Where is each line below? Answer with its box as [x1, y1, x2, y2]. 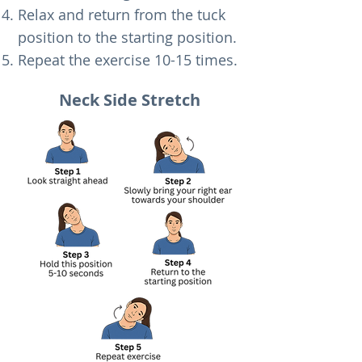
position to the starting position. [18, 27, 237, 47]
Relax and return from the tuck [18, 5, 225, 24]
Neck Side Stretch [58, 89, 200, 111]
